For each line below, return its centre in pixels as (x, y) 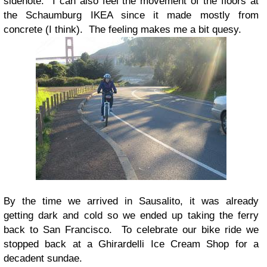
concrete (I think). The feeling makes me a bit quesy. (122, 30)
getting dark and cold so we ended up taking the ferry (131, 216)
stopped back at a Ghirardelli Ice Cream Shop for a (131, 244)
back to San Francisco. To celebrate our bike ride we (131, 230)
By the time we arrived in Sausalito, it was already (131, 201)
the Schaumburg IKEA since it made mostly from (131, 15)
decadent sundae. (43, 259)
